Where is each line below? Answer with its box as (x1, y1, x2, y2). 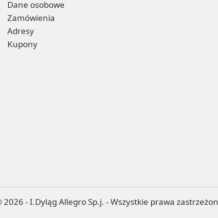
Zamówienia (7, 12, 55, 23)
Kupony (7, 38, 37, 50)
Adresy (7, 25, 34, 36)
